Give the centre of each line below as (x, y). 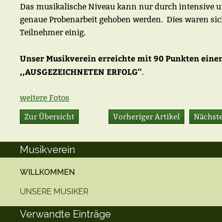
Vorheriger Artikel (146, 117)
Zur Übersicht (49, 117)
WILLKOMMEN (47, 172)
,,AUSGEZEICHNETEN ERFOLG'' (81, 72)
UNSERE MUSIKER (54, 192)
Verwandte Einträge (65, 214)
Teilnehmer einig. (53, 32)
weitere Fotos (45, 98)
